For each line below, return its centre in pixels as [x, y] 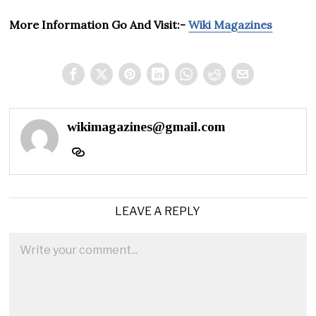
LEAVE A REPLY [158, 211]
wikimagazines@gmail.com [146, 126]
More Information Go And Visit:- [99, 24]
